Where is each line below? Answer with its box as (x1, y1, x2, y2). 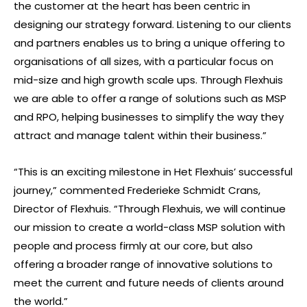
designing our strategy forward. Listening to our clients (14, 16, 291, 32)
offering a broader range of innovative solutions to (14, 256, 273, 271)
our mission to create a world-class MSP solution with (14, 219, 285, 234)
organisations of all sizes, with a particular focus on (14, 53, 273, 69)
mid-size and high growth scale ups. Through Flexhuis (14, 72, 283, 87)
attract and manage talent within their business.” (14, 127, 267, 143)
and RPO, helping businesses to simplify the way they (14, 109, 284, 124)
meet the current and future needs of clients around (14, 275, 284, 290)
